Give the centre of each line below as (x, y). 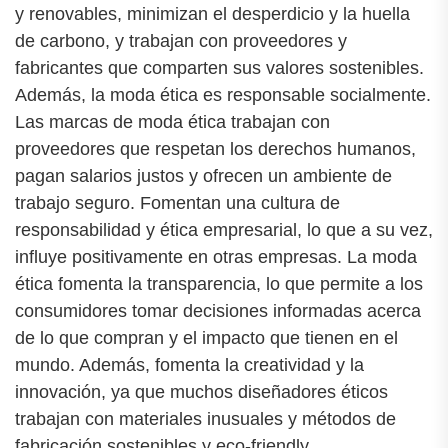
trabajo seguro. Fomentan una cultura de (177, 202)
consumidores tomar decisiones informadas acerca (218, 310)
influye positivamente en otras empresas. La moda (216, 256)
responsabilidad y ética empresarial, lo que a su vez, (224, 229)
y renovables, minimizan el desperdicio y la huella (212, 13)
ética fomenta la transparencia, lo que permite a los (219, 283)
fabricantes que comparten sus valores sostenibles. (219, 67)
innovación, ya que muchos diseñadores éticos (201, 391)
